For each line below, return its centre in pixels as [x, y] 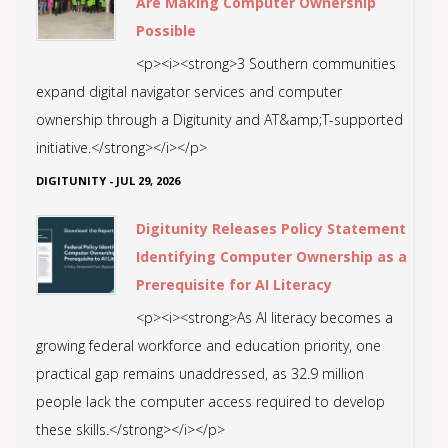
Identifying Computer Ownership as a [271, 256]
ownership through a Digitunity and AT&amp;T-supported [219, 119]
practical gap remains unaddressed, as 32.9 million [200, 373]
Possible [166, 30]
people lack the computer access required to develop [210, 401]
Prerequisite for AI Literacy [234, 284]
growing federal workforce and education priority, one [208, 345]
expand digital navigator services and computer [189, 91]
